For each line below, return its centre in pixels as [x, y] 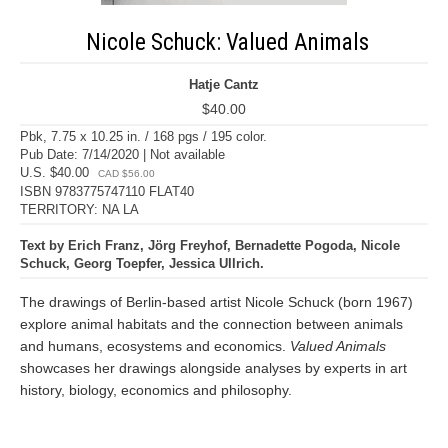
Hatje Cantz [224, 84]
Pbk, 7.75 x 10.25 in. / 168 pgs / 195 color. [143, 136]
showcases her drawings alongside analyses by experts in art [213, 368]
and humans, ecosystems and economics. [155, 346]
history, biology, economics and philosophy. [156, 390]
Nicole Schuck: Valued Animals [227, 42]
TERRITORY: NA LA [79, 209]
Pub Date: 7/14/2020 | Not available [122, 154]
